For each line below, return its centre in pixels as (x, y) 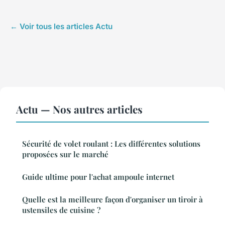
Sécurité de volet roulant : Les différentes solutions (111, 144)
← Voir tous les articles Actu (61, 27)
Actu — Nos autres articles (79, 109)
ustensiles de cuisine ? (61, 210)
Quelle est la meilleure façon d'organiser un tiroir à (113, 200)
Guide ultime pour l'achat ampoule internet (98, 177)
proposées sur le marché (65, 154)
